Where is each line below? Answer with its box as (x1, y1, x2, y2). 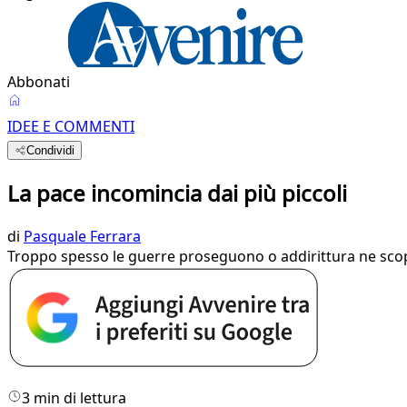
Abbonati (7, 72, 70, 92)
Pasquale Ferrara (24, 225, 141, 246)
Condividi (26, 144, 75, 157)
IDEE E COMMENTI (7, 116, 134, 136)
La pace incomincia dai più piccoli (7, 177, 347, 208)
